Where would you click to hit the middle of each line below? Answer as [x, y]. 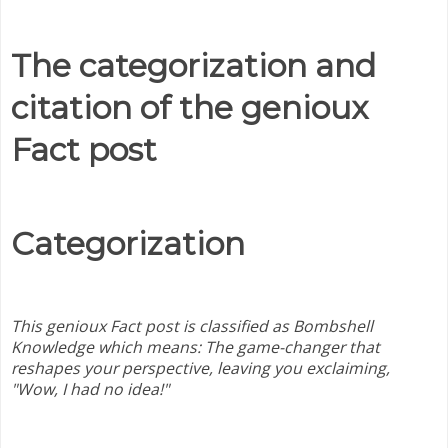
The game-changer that [292, 347]
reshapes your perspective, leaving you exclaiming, [200, 368]
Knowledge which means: [108, 347]
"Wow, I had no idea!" [90, 389]
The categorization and [193, 66]
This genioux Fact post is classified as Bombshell [192, 326]
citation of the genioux [189, 108]
